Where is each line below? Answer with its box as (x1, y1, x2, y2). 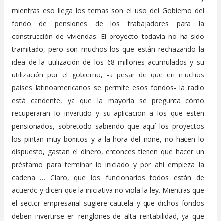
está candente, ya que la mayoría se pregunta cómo (11, 95, 205, 105)
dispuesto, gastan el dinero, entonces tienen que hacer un (11, 147, 205, 156)
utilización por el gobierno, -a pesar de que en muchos (11, 70, 205, 79)
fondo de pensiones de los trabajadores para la (11, 18, 205, 28)
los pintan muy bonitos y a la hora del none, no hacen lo (11, 134, 205, 144)
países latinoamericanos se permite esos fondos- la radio (11, 82, 205, 92)
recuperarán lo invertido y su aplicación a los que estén (11, 108, 205, 118)
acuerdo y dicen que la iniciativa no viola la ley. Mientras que (11, 185, 205, 195)
